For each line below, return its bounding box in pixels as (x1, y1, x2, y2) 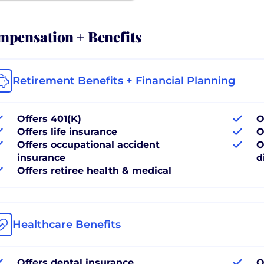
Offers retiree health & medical (17, 164, 171, 176)
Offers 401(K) (17, 113, 81, 124)
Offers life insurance (17, 126, 117, 137)
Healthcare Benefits (12, 217, 121, 231)
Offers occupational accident (17, 138, 160, 150)
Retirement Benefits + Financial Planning (12, 74, 235, 87)
